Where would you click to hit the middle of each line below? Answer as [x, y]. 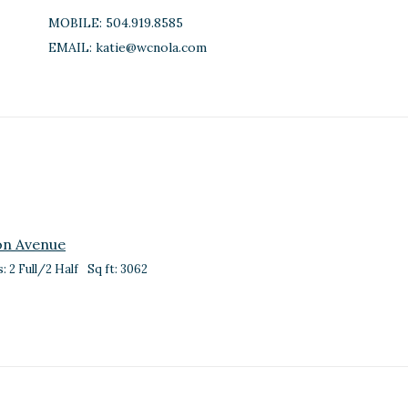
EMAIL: [70, 47]
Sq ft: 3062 [117, 269]
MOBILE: [75, 23]
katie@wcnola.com [151, 47]
